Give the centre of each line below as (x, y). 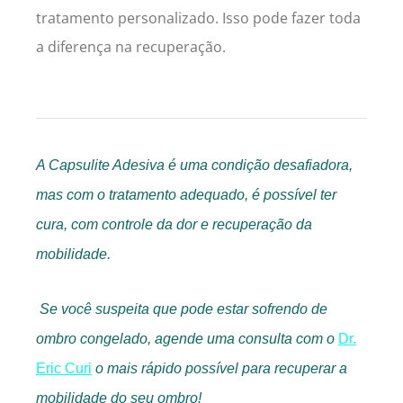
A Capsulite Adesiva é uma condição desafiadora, (194, 165)
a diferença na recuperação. (131, 46)
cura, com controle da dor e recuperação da (174, 224)
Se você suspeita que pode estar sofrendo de (184, 309)
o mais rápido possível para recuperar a (219, 368)
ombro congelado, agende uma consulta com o (187, 338)
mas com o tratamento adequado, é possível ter (186, 194)
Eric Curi (64, 368)
